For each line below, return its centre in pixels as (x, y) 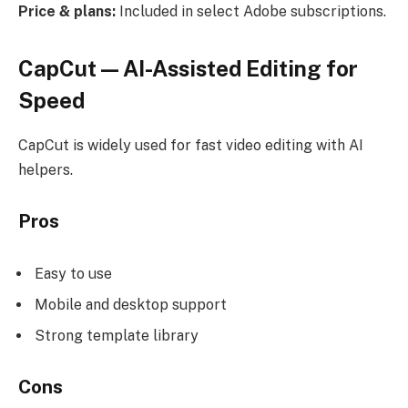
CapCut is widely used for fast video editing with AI (191, 146)
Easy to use (73, 273)
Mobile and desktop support (131, 304)
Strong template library (117, 335)
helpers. (46, 170)
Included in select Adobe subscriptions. (251, 12)
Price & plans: (67, 12)
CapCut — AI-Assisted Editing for (188, 69)
